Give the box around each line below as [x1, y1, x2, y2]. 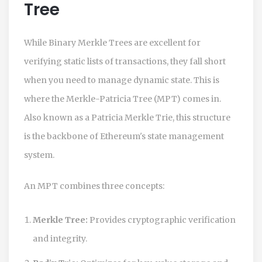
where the [24, 93, 66, 104]
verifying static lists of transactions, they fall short [24, 56, 226, 67]
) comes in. [177, 93, 221, 104]
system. [24, 149, 54, 160]
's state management [140, 130, 224, 142]
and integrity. [33, 233, 87, 244]
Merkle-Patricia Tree [66, 93, 152, 104]
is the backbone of [24, 130, 100, 142]
